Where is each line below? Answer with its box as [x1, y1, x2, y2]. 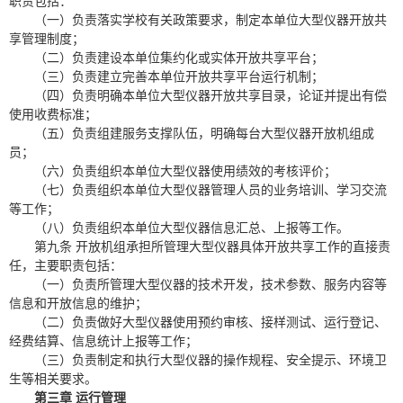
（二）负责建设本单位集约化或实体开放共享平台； [34, 51, 324, 65]
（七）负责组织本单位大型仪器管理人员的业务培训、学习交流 [34, 184, 387, 197]
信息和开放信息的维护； [9, 297, 148, 310]
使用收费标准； [9, 108, 97, 121]
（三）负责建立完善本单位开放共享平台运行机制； [34, 70, 324, 84]
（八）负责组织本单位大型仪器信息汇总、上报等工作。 [34, 221, 349, 235]
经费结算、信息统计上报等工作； [9, 335, 198, 348]
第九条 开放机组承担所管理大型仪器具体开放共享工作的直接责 [34, 240, 390, 254]
